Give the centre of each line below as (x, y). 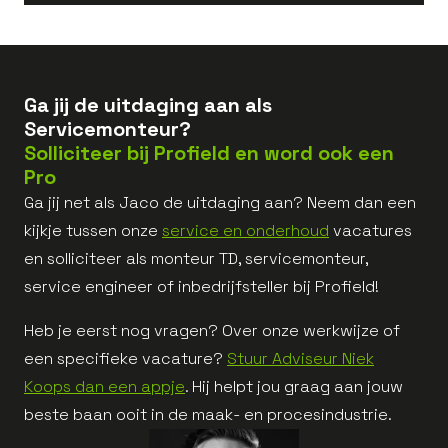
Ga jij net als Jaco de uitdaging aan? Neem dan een (220, 203)
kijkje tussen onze (93, 231)
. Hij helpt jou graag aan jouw (294, 387)
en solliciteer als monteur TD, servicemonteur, (196, 259)
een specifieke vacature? (125, 359)
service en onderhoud (245, 231)
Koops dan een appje (104, 387)
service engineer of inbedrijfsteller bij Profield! (201, 287)
